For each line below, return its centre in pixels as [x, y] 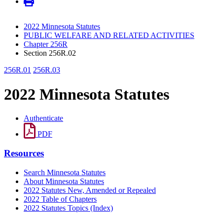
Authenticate [43, 118]
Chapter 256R [46, 44]
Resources [24, 153]
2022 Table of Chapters [60, 199]
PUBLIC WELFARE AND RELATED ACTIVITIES [109, 36]
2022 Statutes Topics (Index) [68, 208]
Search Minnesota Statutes [65, 172]
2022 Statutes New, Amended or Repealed [90, 190]
